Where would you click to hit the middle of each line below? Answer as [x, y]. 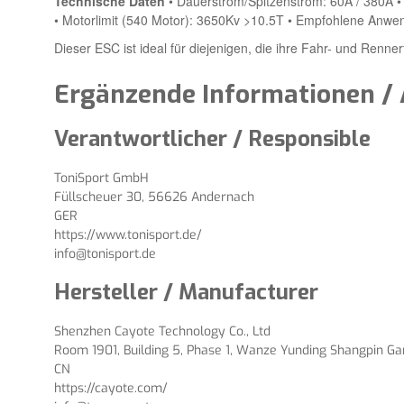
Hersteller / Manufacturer [186, 293]
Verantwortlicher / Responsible [212, 139]
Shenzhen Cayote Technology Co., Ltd [162, 332]
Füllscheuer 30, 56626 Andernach [154, 197]
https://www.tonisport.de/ [128, 235]
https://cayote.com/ [111, 389]
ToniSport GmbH [101, 179]
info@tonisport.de [105, 254]
